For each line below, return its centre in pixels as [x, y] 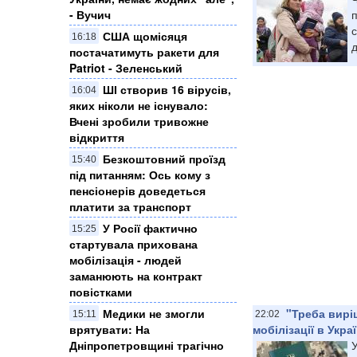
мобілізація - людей [126, 259]
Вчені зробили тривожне [139, 121]
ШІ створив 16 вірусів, [167, 89]
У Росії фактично [150, 228]
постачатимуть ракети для [144, 51]
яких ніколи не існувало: [139, 105]
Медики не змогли [154, 313]
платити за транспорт [130, 206]
